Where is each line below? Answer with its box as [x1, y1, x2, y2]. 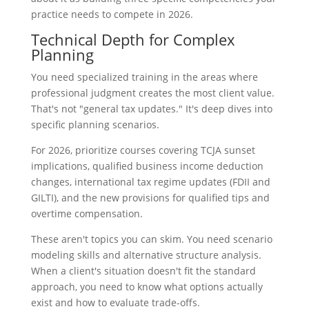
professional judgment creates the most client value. [30, 86, 275, 99]
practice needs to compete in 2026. [30, 7, 193, 21]
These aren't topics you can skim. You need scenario [30, 232, 272, 246]
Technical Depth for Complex [30, 28, 235, 50]
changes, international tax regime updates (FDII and [30, 175, 270, 188]
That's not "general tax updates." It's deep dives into [30, 101, 272, 115]
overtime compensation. [30, 206, 143, 220]
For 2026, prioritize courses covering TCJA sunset [30, 143, 255, 157]
